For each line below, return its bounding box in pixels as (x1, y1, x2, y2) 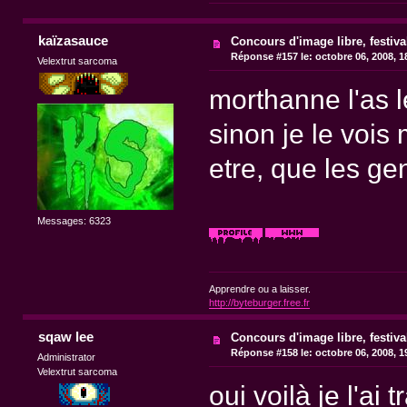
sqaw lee (37, 328, 94, 344)
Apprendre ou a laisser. (208, 283, 311, 294)
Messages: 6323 (37, 214, 112, 226)
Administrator (37, 351, 96, 362)
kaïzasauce (37, 32, 108, 48)
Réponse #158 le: (231, 346, 313, 358)
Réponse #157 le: (231, 50, 313, 62)
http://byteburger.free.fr (208, 296, 310, 308)
